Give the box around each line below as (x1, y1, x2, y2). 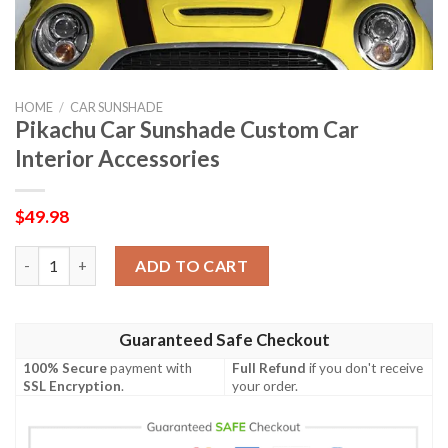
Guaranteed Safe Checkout (118, 329, 330, 350)
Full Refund (232, 359, 307, 376)
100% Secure (23, 359, 108, 376)
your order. (232, 377, 299, 394)
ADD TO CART (135, 255, 249, 275)
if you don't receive (306, 359, 424, 376)
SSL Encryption (23, 377, 122, 394)
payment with (107, 359, 193, 376)
